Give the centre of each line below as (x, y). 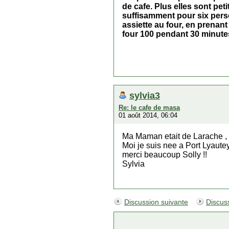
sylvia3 (145, 95)
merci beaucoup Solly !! (165, 155)
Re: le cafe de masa (149, 108)
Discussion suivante (156, 202)
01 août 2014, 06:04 (148, 115)
